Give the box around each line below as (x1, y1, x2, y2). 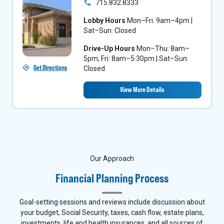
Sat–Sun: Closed (83, 26, 136, 34)
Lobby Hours (83, 16, 125, 24)
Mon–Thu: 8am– (136, 44, 189, 52)
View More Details (120, 85, 165, 94)
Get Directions (33, 63, 67, 71)
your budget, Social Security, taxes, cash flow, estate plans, (20, 208, 204, 216)
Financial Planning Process (55, 170, 168, 185)
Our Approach (90, 154, 134, 162)
